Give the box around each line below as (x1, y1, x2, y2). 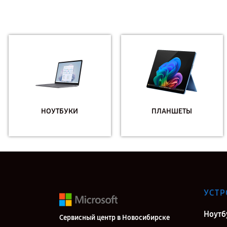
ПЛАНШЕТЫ (152, 106, 193, 116)
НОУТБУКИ (41, 106, 79, 116)
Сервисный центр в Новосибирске (59, 213, 170, 222)
